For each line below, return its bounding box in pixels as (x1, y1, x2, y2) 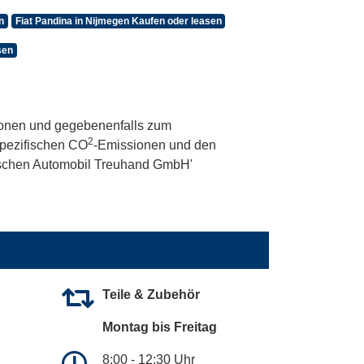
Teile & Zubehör (102, 287, 200, 301)
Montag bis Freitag (102, 319, 217, 334)
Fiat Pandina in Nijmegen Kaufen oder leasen (15, 15, 222, 27)
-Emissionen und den (93, 137, 216, 152)
